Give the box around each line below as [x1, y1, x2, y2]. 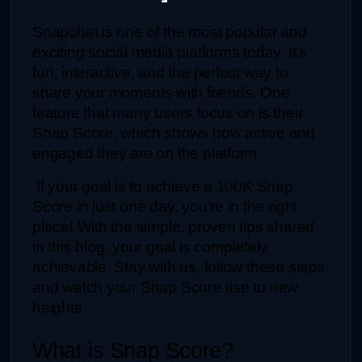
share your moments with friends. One [32, 83, 290, 101]
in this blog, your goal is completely [32, 238, 268, 255]
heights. [32, 298, 86, 316]
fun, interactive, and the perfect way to [32, 63, 288, 81]
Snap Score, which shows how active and [32, 124, 316, 141]
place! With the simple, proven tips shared [32, 217, 315, 235]
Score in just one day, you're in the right [32, 197, 298, 215]
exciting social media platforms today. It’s [32, 43, 307, 61]
